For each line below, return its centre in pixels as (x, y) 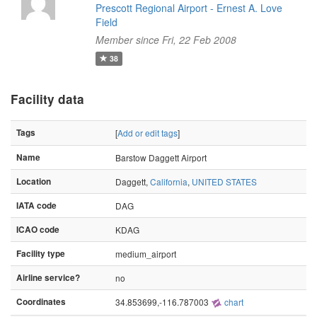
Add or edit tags (148, 133)
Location (34, 181)
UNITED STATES (224, 181)
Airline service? (48, 278)
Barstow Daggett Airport (161, 157)
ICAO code (38, 230)
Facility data (47, 99)
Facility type (41, 254)
